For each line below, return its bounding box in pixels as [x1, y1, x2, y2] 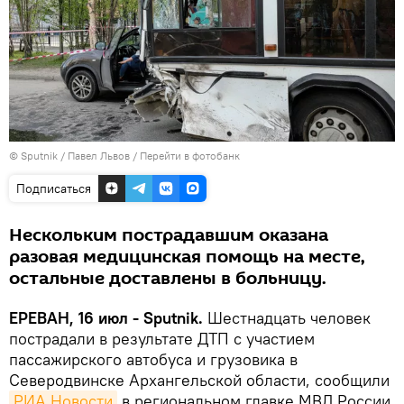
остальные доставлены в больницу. [9, 265, 326, 291]
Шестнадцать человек [203, 307, 371, 328]
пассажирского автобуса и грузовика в [9, 348, 298, 370]
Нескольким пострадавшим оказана [9, 222, 328, 248]
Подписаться [16, 179, 91, 197]
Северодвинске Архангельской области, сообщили [9, 369, 390, 390]
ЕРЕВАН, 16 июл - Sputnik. [9, 307, 203, 328]
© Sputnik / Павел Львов [9, 148, 130, 162]
